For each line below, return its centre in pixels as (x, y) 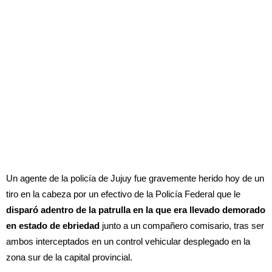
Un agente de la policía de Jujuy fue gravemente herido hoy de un (135, 178)
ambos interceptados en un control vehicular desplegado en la (128, 241)
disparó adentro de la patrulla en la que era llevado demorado (136, 210)
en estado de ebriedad (53, 226)
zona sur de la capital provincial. (69, 257)
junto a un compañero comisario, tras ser (182, 226)
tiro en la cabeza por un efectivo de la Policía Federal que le (123, 194)
